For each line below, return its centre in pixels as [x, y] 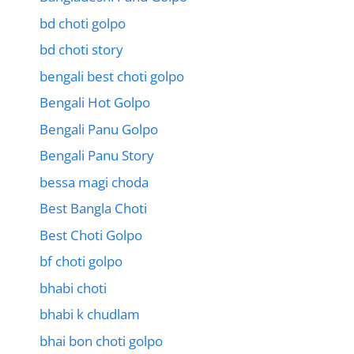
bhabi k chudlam [90, 314]
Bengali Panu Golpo [99, 129]
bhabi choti [73, 288]
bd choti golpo [83, 23]
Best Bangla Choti [93, 209]
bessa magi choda [94, 182]
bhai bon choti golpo [101, 341]
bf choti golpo [81, 262]
